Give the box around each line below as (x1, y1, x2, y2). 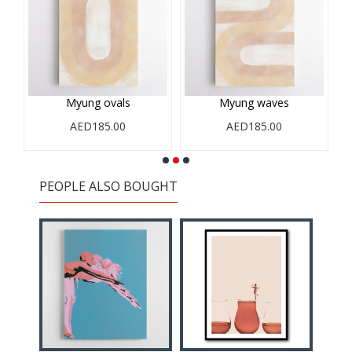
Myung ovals (65, 95, 130, 110)
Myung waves (219, 95, 289, 110)
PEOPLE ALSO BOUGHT (39, 178, 178, 195)
